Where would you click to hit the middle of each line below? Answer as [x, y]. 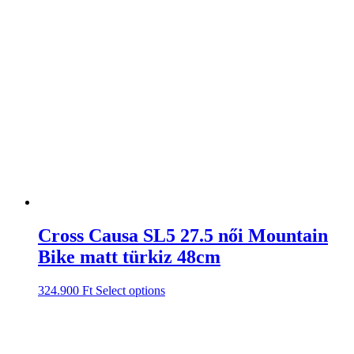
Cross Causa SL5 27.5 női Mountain [183, 235]
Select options [130, 290]
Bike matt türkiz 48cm [129, 256]
